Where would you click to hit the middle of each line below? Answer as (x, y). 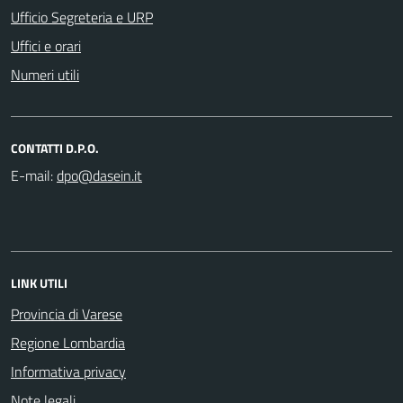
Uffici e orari (46, 45)
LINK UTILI (39, 282)
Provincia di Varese (67, 313)
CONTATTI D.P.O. (55, 148)
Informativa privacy (68, 371)
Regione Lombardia (68, 342)
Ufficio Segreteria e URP (82, 17)
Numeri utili (45, 74)
